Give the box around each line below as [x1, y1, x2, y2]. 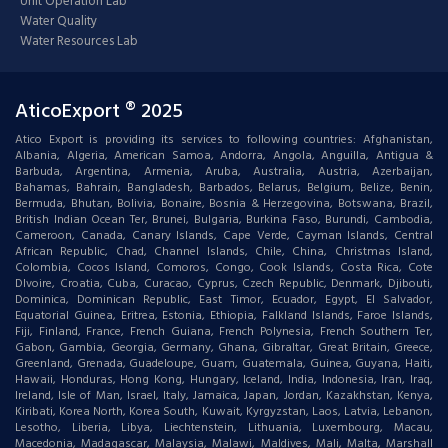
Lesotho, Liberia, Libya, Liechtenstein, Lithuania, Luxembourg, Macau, [15, 418, 433, 439]
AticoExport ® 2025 [15, 96, 183, 129]
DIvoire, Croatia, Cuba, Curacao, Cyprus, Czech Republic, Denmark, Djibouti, [15, 274, 433, 295]
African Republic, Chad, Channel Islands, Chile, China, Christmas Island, [15, 242, 433, 263]
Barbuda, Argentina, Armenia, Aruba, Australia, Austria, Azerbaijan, [15, 162, 433, 183]
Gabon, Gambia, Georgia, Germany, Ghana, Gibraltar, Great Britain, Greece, [15, 338, 433, 359]
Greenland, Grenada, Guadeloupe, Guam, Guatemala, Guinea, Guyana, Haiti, [15, 354, 433, 375]
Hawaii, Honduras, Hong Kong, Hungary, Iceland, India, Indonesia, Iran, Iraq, [15, 370, 433, 391]
